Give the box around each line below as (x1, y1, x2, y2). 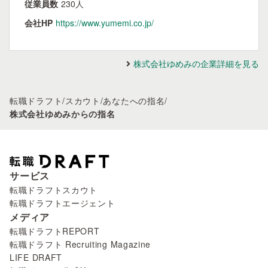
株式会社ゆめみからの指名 (10, 108, 115, 120)
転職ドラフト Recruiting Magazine (10, 238, 151, 251)
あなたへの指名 (103, 95, 165, 106)
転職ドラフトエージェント (10, 197, 115, 209)
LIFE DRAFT (10, 251, 62, 264)
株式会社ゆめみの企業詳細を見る (133, 57, 259, 69)
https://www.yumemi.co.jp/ (56, 17, 154, 29)
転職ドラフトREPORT (10, 225, 100, 237)
